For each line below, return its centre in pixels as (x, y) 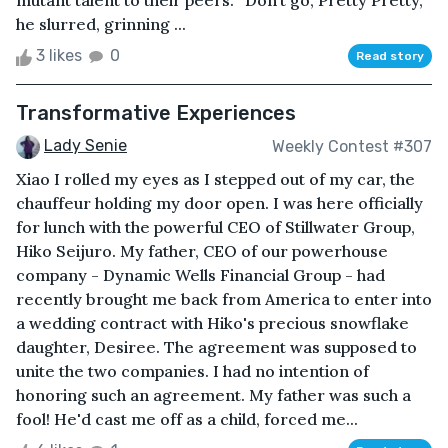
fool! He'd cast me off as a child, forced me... (187, 419)
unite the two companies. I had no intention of (192, 371)
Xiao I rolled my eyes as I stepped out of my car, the (215, 179)
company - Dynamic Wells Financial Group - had (200, 275)
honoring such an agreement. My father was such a (213, 395)
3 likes (59, 56)
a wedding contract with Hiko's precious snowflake (212, 323)
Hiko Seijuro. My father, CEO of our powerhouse (202, 251)
